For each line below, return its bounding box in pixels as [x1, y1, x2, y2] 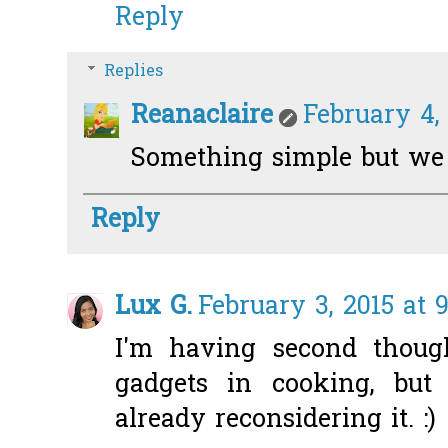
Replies [103, 59, 163, 84]
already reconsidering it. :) [115, 401, 436, 439]
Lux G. [115, 288, 192, 326]
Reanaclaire [131, 97, 273, 135]
